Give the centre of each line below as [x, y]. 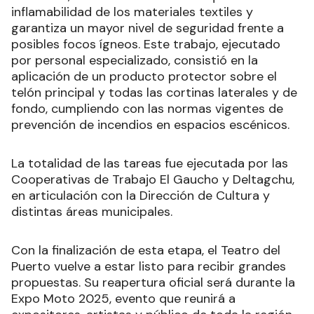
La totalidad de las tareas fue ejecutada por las [150, 163]
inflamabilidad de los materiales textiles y [132, 12]
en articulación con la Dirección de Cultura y [141, 195]
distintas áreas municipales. [92, 211]
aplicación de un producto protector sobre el [144, 76]
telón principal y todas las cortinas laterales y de [154, 92]
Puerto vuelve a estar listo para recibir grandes [149, 266]
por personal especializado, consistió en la [135, 60]
